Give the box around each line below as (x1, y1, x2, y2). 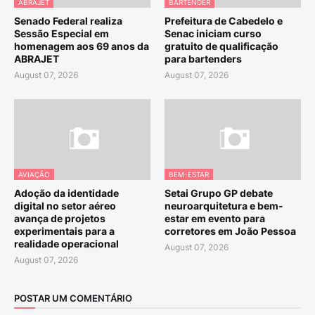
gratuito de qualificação (165, 40, 278, 53)
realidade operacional (14, 238, 119, 250)
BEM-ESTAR (169, 170, 209, 179)
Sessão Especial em (14, 27, 109, 40)
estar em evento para (165, 212, 265, 225)
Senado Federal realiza (14, 15, 122, 27)
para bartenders (165, 53, 242, 65)
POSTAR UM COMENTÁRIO (14, 292, 132, 304)
